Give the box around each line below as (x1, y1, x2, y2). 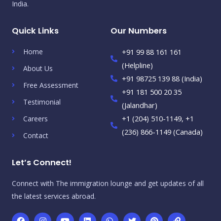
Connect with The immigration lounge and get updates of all (12, 178, 204, 188)
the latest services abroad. (12, 191, 96, 201)
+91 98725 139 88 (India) (121, 73, 202, 83)
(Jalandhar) (121, 100, 157, 110)
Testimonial (23, 97, 61, 107)
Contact (23, 130, 48, 140)
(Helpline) (121, 60, 153, 70)
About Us (23, 63, 53, 73)
